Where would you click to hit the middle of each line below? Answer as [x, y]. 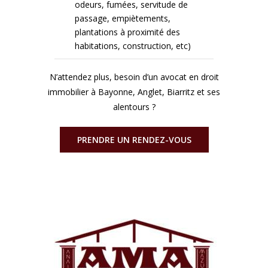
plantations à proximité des [127, 32]
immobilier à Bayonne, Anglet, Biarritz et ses [134, 92]
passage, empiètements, [122, 19]
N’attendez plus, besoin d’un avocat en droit [134, 77]
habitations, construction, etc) [133, 46]
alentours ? [134, 106]
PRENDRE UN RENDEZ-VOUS [134, 139]
